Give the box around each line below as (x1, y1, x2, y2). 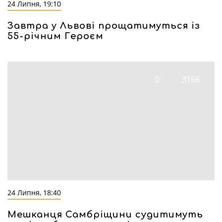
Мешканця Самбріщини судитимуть (7, 210, 203, 220)
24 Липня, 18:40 (7, 188, 61, 197)
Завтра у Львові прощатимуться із (7, 21, 200, 31)
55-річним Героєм (7, 31, 104, 41)
